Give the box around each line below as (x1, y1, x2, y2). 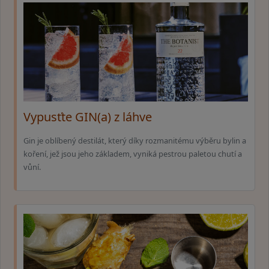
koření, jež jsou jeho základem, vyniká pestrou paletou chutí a (23, 148, 242, 159)
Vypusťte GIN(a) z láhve (23, 109, 152, 125)
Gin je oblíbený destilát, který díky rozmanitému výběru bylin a (23, 134, 246, 146)
